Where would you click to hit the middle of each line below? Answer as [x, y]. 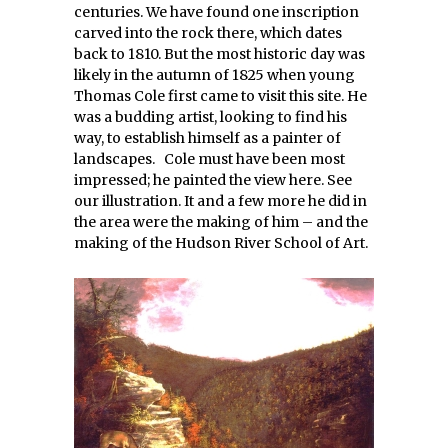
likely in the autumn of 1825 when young [214, 75]
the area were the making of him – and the [221, 222]
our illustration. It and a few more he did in [220, 201]
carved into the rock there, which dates [208, 33]
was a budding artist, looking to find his [210, 117]
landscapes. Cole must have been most [209, 159]
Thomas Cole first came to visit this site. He [220, 96]
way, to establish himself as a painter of [207, 138]
